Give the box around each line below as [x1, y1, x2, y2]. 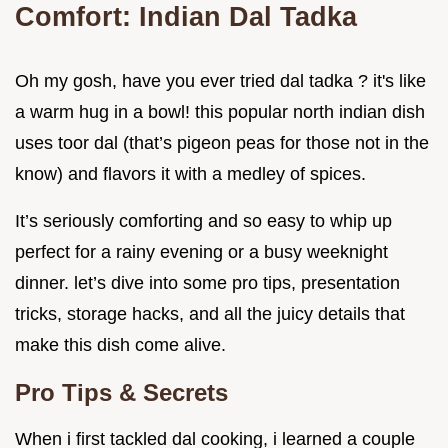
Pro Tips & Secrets [15, 378, 228, 406]
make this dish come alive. [15, 334, 226, 355]
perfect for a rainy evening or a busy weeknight [15, 241, 388, 262]
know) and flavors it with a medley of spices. [15, 163, 366, 184]
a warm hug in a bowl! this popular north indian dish [15, 101, 425, 122]
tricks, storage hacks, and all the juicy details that [15, 303, 405, 324]
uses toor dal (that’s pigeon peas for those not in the [15, 132, 429, 153]
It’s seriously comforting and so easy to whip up [15, 210, 392, 231]
